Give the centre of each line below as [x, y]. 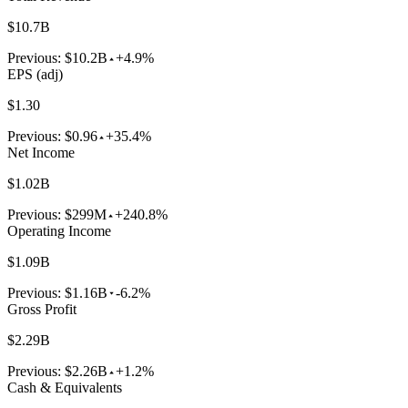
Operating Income [59, 230]
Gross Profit [42, 309]
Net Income [41, 152]
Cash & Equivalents [65, 387]
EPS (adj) [35, 74]
